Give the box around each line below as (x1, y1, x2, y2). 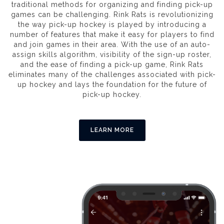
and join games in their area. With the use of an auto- (13, 40, 210, 49)
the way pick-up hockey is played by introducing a (17, 20, 206, 29)
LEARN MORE (90, 126, 134, 134)
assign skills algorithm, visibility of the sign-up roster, (12, 50, 211, 59)
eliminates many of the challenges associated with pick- (8, 70, 216, 79)
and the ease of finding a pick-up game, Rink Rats (20, 60, 203, 69)
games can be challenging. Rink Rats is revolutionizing (10, 10, 213, 19)
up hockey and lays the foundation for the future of (17, 80, 207, 89)
